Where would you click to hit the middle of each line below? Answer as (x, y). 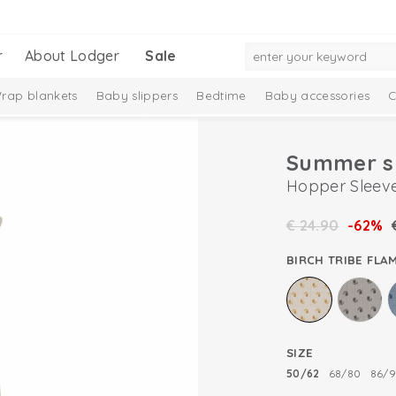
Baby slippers (137, 95)
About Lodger (72, 56)
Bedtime (221, 95)
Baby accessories (317, 95)
